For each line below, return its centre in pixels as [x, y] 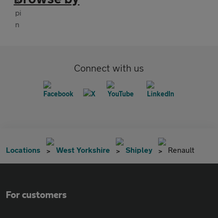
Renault [181, 149]
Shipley [139, 149]
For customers [36, 195]
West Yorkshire [83, 149]
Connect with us [109, 68]
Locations [23, 149]
